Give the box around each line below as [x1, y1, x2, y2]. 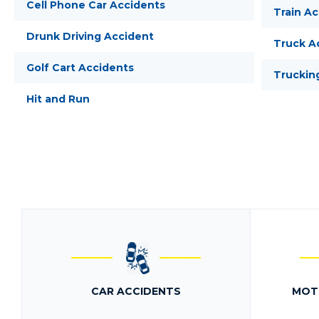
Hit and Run [26, 93, 90, 105]
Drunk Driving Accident [26, 30, 154, 43]
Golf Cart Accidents [26, 61, 134, 74]
